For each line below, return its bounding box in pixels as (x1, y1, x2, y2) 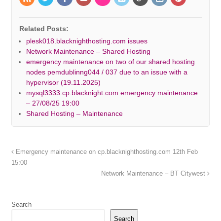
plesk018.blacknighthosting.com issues (26, 37, 147, 45)
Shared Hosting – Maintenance (26, 110, 123, 118)
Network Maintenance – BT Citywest (101, 170, 208, 178)
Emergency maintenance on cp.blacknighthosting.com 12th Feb (13, 148, 198, 156)
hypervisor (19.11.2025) (26, 78, 101, 87)
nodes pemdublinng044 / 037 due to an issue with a (26, 68, 187, 76)
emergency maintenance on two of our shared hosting (26, 58, 195, 66)
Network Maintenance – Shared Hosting (26, 47, 150, 56)
